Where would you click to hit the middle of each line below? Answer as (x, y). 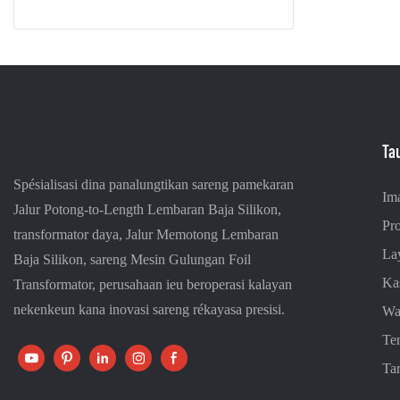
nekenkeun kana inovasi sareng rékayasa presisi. (149, 310)
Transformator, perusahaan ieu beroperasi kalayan (153, 285)
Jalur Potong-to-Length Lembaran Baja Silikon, (147, 210)
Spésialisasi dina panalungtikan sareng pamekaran (154, 185)
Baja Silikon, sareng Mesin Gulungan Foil (132, 260)
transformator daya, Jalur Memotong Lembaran (146, 235)
